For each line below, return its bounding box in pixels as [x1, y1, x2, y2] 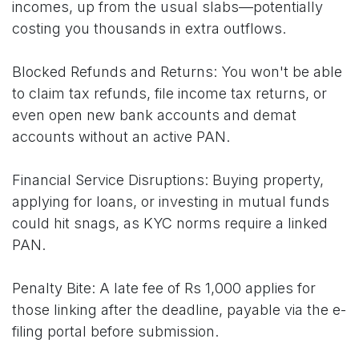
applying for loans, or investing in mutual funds [12, 193, 329, 211]
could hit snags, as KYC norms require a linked [12, 215, 328, 232]
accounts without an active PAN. [12, 128, 230, 146]
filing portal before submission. [12, 323, 219, 341]
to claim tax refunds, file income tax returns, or [12, 85, 327, 103]
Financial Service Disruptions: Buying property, [12, 171, 324, 189]
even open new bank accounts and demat [12, 107, 296, 124]
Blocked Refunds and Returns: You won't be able [12, 63, 342, 81]
